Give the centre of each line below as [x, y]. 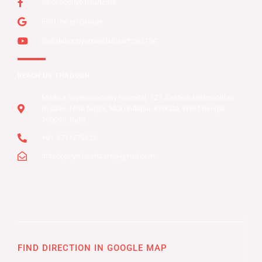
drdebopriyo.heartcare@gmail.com [98, 156]
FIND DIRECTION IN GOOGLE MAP [92, 248]
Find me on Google [72, 22]
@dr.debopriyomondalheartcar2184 [99, 41]
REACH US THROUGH [54, 76]
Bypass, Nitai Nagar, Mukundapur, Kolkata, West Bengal [133, 109]
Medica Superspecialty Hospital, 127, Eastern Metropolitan [138, 98]
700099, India [64, 120]
